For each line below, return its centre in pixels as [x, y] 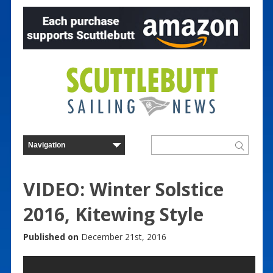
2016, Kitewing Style [113, 214]
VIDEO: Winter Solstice [123, 189]
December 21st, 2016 [122, 236]
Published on [51, 236]
